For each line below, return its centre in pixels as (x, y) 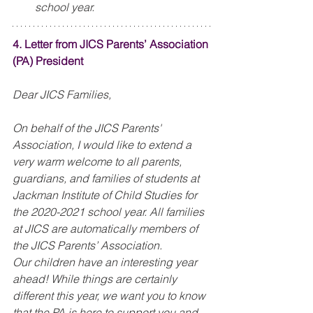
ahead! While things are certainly (96, 279)
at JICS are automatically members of (107, 228)
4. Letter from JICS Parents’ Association (112, 44)
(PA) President (48, 61)
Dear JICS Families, (62, 94)
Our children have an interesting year (106, 262)
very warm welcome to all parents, (99, 161)
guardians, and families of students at (107, 178)
